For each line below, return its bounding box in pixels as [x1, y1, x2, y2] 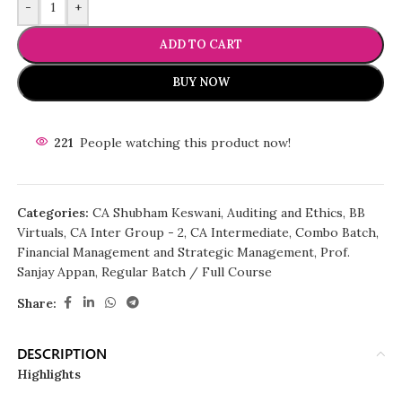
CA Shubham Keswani [92, 205, 222, 221]
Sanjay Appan [17, 264, 96, 280]
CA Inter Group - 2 [70, 224, 185, 240]
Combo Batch [295, 224, 377, 240]
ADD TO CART [159, 37, 242, 52]
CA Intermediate [190, 224, 290, 240]
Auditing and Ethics [227, 205, 344, 221]
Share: [17, 294, 57, 311]
